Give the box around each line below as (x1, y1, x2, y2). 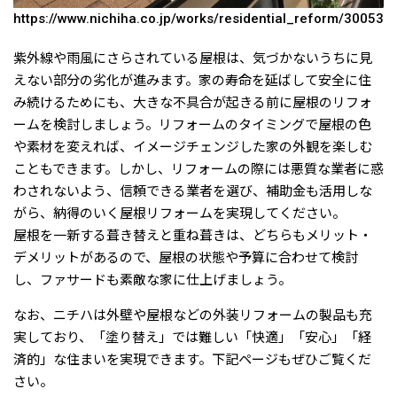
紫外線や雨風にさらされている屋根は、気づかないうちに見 (13, 51, 372, 67)
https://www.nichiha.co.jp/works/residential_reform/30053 (13, 11, 384, 27)
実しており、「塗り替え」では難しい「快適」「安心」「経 (13, 330, 371, 346)
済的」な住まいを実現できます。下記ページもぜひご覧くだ (13, 352, 371, 369)
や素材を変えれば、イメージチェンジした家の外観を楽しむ (13, 139, 372, 156)
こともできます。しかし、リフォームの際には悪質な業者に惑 (13, 161, 384, 178)
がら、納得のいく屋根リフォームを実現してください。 (13, 206, 346, 222)
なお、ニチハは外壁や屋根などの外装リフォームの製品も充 (13, 307, 372, 324)
